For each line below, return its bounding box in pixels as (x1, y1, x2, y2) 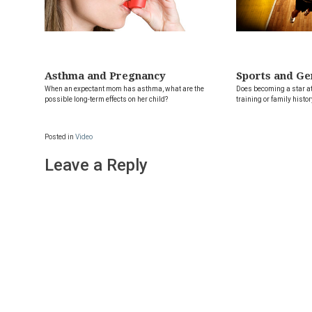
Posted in (45, 133, 75, 141)
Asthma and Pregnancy (45, 70, 166, 83)
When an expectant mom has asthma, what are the (45, 85, 204, 93)
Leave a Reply (45, 155, 148, 175)
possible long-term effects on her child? (45, 95, 168, 104)
